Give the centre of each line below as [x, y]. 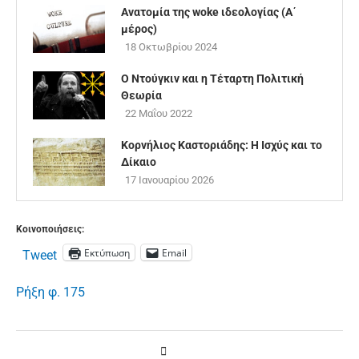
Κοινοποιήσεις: [50, 230]
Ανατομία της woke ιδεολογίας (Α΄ [209, 12]
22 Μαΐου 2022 [159, 114]
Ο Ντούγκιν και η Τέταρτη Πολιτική [212, 79]
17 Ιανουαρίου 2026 [169, 180]
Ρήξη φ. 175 [50, 292]
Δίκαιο [139, 162]
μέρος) [139, 29]
